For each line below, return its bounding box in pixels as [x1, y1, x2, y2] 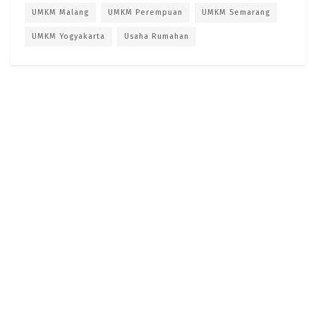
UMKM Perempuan [108, 8, 183, 18]
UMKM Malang [32, 8, 89, 18]
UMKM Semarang [202, 8, 270, 18]
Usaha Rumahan [124, 32, 189, 42]
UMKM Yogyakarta [32, 32, 105, 42]
